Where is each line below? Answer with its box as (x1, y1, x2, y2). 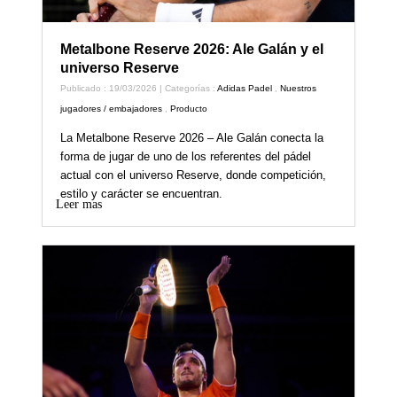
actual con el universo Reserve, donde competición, (60, 167, 327, 182)
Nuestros (280, 82, 317, 93)
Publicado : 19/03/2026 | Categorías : (60, 82, 218, 93)
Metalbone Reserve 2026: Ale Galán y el (60, 41, 324, 57)
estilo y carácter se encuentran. (60, 186, 223, 200)
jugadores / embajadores (60, 103, 163, 113)
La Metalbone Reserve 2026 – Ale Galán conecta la (60, 130, 324, 144)
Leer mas (56, 197, 103, 211)
